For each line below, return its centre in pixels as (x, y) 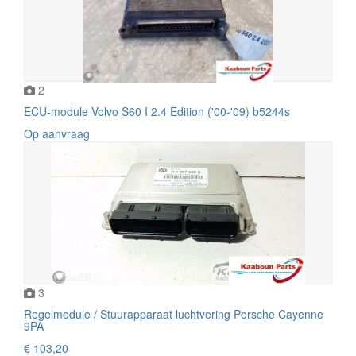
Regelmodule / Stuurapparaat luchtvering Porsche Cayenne (174, 313)
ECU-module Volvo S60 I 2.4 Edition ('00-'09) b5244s (157, 111)
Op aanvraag (57, 133)
